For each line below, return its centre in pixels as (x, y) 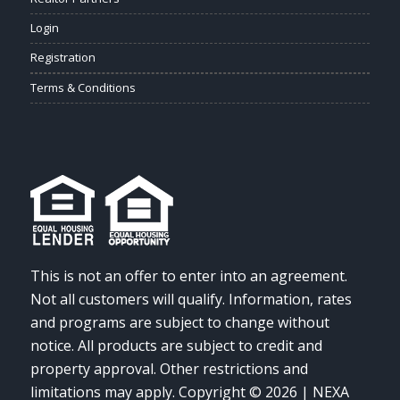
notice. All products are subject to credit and (176, 345)
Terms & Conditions (83, 88)
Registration (62, 58)
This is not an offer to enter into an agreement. (188, 275)
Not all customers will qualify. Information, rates (191, 299)
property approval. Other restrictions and (169, 368)
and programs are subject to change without (179, 322)
